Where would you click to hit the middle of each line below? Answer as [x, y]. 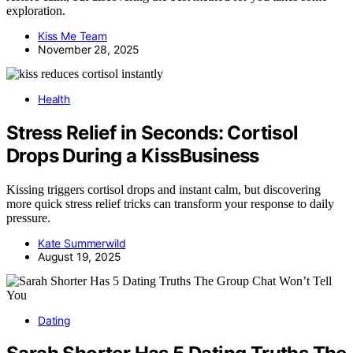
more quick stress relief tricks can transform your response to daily [170, 203]
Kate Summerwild [82, 243]
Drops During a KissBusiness [133, 155]
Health [54, 98]
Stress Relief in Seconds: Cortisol [152, 132]
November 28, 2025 [89, 49]
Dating [54, 320]
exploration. [36, 10]
